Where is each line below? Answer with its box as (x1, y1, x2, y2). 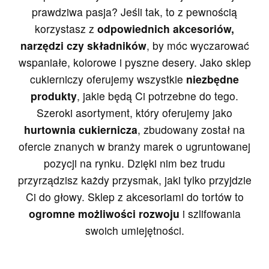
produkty (31, 88, 77, 104)
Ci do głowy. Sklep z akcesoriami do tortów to (25, 189, 244, 205)
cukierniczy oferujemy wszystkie (30, 71, 186, 87)
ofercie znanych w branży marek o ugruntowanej (19, 139, 250, 154)
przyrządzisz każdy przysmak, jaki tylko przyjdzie (17, 172, 252, 188)
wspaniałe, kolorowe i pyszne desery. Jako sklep (18, 55, 251, 70)
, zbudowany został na (138, 122, 245, 138)
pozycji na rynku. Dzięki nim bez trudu (44, 156, 225, 171)
